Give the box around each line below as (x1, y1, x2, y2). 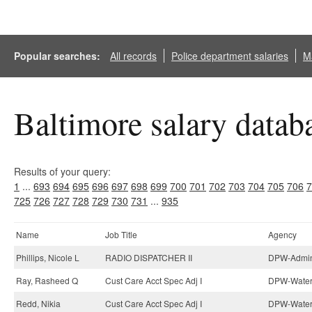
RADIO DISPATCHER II (105, 251, 192, 263)
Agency (268, 228, 297, 240)
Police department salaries (171, 49, 288, 63)
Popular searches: (14, 49, 103, 63)
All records (110, 49, 157, 63)
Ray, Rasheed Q (16, 274, 78, 286)
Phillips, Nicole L (16, 251, 79, 263)
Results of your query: (14, 164, 111, 178)
